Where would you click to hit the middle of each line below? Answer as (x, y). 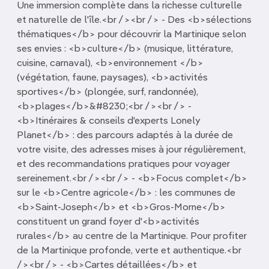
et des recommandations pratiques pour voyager (123, 165)
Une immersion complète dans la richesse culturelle (129, 6)
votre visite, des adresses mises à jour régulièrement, (131, 150)
